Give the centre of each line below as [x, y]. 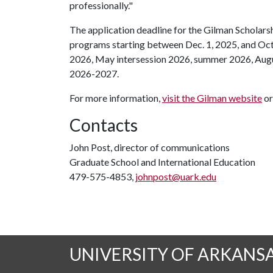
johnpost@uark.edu [176, 176]
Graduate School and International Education [162, 162]
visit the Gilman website [212, 98]
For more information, [116, 98]
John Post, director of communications [150, 147]
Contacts [104, 125]
